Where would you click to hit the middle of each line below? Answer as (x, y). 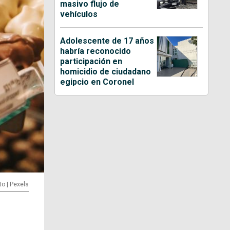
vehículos (79, 14)
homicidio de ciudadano (106, 71)
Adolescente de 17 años (107, 41)
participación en (91, 61)
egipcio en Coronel (97, 82)
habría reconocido (96, 51)
